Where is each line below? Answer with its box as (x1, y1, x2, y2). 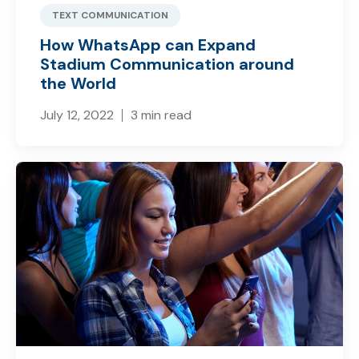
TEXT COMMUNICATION (52, 9, 168, 22)
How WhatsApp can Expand (40, 34, 256, 56)
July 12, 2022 (40, 107, 114, 124)
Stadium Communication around (40, 54, 294, 75)
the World (40, 73, 116, 95)
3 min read (131, 107, 192, 124)
